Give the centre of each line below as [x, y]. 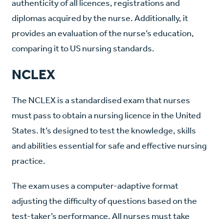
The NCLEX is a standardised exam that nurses [101, 100]
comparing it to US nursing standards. [83, 49]
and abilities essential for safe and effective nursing [109, 146]
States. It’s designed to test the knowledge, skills [104, 131]
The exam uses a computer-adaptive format [95, 186]
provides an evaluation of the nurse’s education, [103, 33]
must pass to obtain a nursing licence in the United [106, 116]
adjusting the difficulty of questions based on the [104, 201]
